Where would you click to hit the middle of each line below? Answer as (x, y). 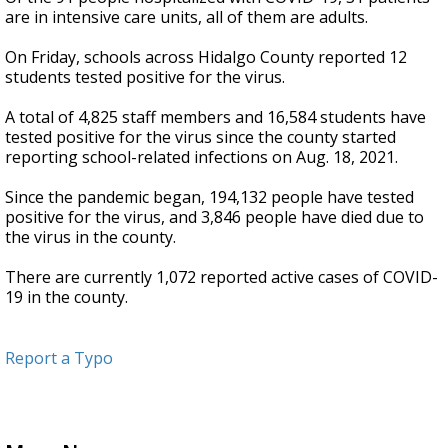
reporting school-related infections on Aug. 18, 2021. (205, 157)
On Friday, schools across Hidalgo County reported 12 (206, 57)
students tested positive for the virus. (145, 77)
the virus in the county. (92, 237)
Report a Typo (59, 358)
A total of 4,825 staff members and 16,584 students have (215, 117)
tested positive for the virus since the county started (200, 137)
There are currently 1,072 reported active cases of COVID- (221, 277)
